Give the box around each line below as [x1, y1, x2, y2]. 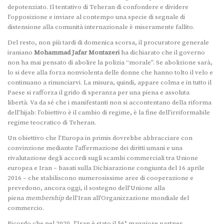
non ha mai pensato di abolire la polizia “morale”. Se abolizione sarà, [7, 58, 212, 66]
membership [25, 193, 64, 202]
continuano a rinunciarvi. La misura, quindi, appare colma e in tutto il [7, 78, 211, 86]
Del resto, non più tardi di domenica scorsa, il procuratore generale [7, 38, 209, 46]
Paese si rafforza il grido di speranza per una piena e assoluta [7, 88, 189, 96]
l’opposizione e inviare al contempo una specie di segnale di [7, 12, 185, 21]
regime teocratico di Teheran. [7, 118, 96, 126]
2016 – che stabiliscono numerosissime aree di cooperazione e [7, 173, 193, 182]
